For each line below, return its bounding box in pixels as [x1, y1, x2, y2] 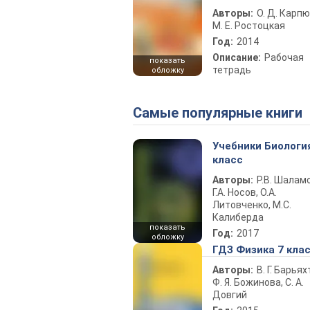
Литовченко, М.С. [212, 199, 291, 210]
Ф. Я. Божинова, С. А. [212, 277, 304, 288]
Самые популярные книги [142, 104, 302, 121]
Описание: [212, 52, 261, 63]
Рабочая [264, 52, 304, 63]
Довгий [212, 289, 247, 300]
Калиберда [212, 212, 264, 223]
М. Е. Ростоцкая [212, 20, 285, 31]
